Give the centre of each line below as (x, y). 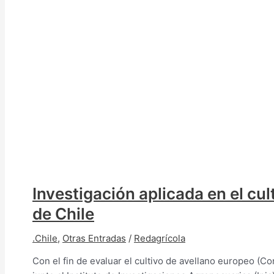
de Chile (63, 213)
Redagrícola (160, 238)
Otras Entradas (94, 238)
